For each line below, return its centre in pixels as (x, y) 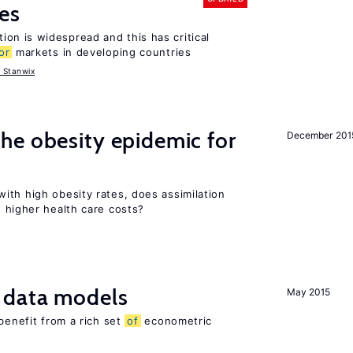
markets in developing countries (102, 52)
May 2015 (308, 292)
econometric (176, 321)
